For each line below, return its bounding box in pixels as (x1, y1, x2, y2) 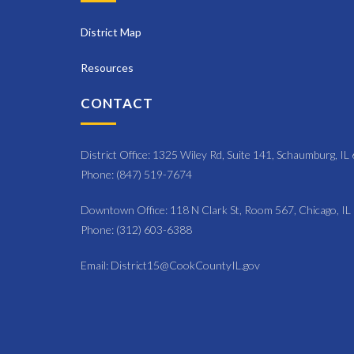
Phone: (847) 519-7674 (81, 168, 192, 182)
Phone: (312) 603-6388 (81, 223, 192, 237)
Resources (81, 61, 134, 75)
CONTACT (81, 95, 153, 112)
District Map (81, 25, 141, 40)
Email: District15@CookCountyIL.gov (81, 258, 260, 273)
